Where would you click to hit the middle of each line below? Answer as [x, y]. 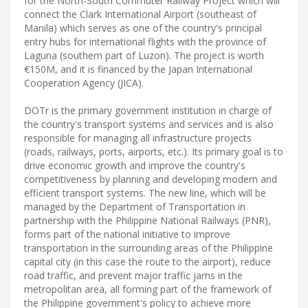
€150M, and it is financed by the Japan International [138, 69]
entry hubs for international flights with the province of [145, 41]
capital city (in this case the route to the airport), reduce [147, 261]
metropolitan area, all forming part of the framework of [148, 289]
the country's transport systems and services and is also [149, 124]
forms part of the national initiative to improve [127, 234]
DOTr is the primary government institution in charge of [148, 110]
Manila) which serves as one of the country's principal [143, 27]
